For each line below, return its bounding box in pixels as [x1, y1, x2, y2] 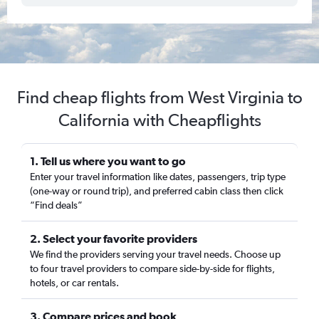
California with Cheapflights [58, 110, 261, 130]
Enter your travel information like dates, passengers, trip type [30, 171, 286, 182]
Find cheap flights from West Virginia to [16, 87, 303, 108]
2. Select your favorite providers [30, 232, 197, 245]
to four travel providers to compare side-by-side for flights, [30, 263, 275, 274]
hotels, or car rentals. [30, 277, 119, 288]
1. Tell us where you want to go [30, 155, 186, 167]
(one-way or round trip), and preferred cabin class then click [30, 185, 283, 197]
